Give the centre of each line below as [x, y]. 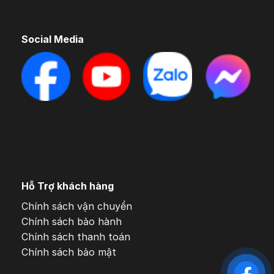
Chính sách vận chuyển [77, 206]
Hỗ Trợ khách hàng [68, 186]
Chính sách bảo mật [69, 252]
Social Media [53, 39]
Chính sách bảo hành [72, 221]
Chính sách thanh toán [76, 236]
